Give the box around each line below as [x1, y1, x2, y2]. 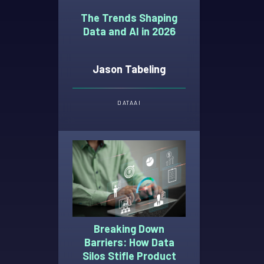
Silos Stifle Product [82, 249, 176, 263]
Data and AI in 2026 [82, 24, 176, 38]
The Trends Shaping [81, 11, 177, 24]
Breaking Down [94, 222, 164, 236]
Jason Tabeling [93, 62, 166, 76]
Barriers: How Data [84, 236, 174, 249]
